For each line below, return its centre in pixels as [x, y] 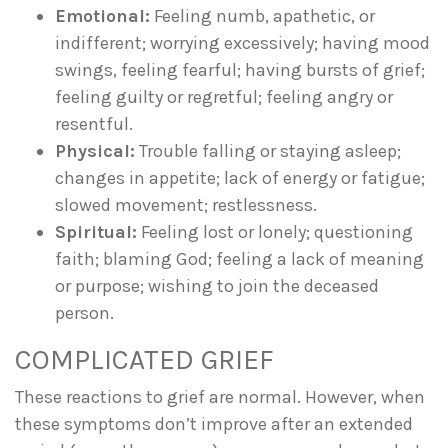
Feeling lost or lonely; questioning [275, 231]
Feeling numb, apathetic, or [262, 15]
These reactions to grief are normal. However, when [220, 396]
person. [84, 312]
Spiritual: [96, 231]
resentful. [94, 123]
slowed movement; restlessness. [186, 204]
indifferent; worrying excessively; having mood [242, 42]
